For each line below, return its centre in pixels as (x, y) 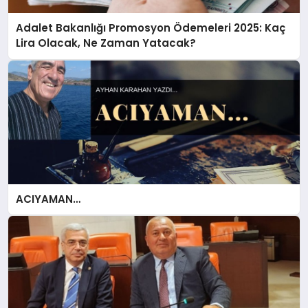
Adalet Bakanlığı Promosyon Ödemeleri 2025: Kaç (151, 28)
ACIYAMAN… (48, 199)
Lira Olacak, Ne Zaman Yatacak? (106, 43)
